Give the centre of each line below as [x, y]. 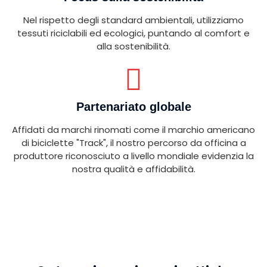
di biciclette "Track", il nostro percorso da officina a [133, 143]
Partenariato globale [133, 107]
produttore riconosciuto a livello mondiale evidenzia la [133, 156]
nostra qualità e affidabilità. [133, 169]
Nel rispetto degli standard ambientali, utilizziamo [133, 20]
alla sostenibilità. [133, 46]
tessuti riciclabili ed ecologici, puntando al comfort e [133, 33]
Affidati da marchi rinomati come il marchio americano [133, 130]
